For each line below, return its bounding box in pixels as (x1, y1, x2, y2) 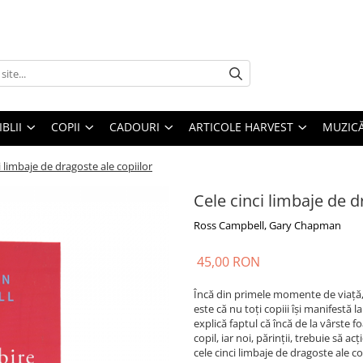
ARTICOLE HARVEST (189, 119, 293, 135)
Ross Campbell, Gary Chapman (194, 218, 341, 233)
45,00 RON (197, 253, 260, 271)
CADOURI (109, 119, 160, 135)
